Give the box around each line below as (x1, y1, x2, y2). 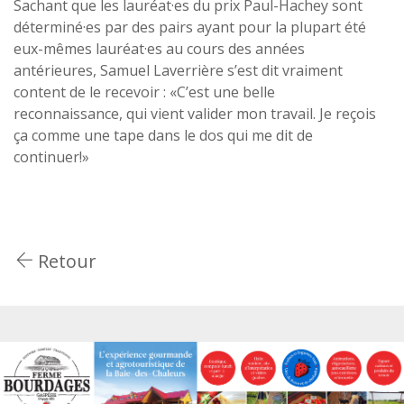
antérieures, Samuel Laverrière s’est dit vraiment (14, 60, 343, 80)
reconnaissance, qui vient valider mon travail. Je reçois (14, 103, 376, 124)
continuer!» (14, 146, 89, 167)
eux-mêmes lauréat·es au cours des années (14, 38, 305, 59)
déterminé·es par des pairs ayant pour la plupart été (14, 16, 366, 37)
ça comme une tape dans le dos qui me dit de (14, 124, 313, 145)
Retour (33, 248, 96, 273)
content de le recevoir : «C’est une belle (14, 81, 275, 102)
